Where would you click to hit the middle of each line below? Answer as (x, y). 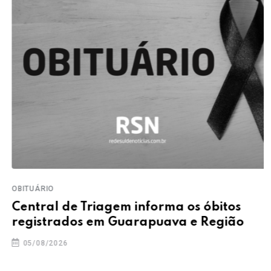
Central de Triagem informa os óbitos (122, 207)
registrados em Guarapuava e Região (123, 222)
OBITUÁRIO (29, 188)
